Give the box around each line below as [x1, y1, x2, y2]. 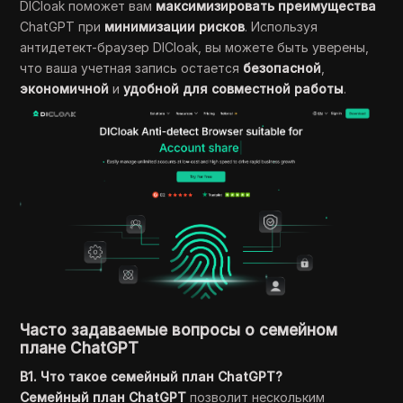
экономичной [20, 81, 110, 97]
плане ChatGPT [20, 338, 139, 357]
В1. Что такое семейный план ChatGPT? [20, 368, 283, 384]
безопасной [243, 60, 322, 76]
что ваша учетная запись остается [20, 60, 244, 76]
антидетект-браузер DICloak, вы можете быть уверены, [20, 40, 370, 56]
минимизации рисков [104, 19, 246, 35]
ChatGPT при [20, 19, 105, 35]
